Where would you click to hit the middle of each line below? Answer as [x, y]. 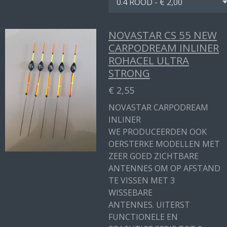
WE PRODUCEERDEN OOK [158, 132]
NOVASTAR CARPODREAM [158, 107]
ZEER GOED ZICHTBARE [154, 156]
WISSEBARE [131, 193]
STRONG [129, 73]
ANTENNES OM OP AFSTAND [164, 168]
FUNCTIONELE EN [143, 217]
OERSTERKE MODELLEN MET [164, 144]
